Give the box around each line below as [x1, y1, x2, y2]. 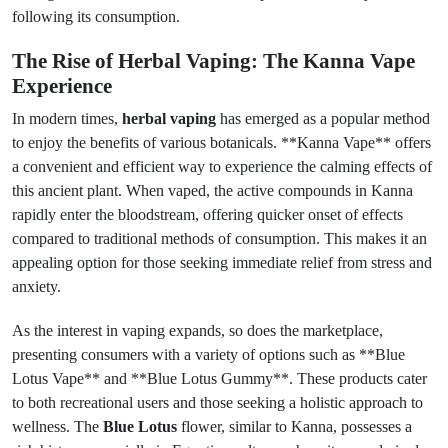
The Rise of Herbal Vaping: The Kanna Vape [12, 49, 415, 73]
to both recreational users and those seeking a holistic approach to [12, 394, 423, 411]
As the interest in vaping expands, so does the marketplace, [12, 322, 383, 339]
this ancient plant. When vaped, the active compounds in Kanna [12, 182, 413, 199]
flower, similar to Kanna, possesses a [177, 418, 412, 435]
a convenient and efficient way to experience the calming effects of [12, 158, 432, 175]
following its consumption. [12, 8, 180, 25]
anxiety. [12, 278, 61, 295]
